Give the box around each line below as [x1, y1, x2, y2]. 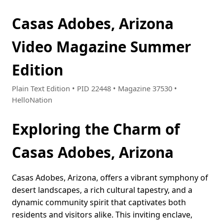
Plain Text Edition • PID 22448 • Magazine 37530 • [12, 83, 177, 94]
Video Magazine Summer [12, 37, 191, 57]
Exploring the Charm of [12, 119, 180, 140]
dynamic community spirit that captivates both [12, 197, 186, 208]
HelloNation [12, 95, 52, 105]
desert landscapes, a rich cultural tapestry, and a [12, 184, 192, 196]
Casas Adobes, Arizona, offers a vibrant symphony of [12, 172, 208, 184]
